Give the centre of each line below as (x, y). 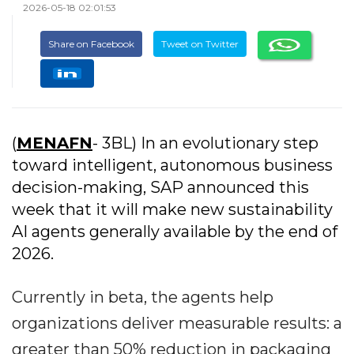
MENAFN (55, 143)
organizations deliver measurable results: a (177, 324)
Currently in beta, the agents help (143, 298)
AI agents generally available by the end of (175, 232)
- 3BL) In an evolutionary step (205, 143)
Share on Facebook (91, 44)
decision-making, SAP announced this (160, 188)
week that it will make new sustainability (172, 210)
